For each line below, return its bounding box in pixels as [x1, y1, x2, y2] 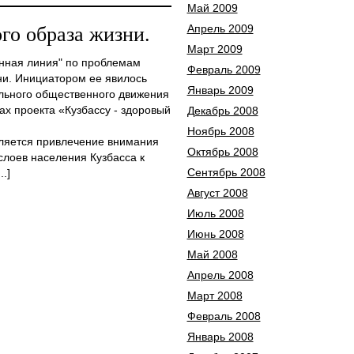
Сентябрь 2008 [186, 166, 265, 179]
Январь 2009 [186, 84, 254, 96]
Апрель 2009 [186, 22, 254, 35]
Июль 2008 [186, 207, 244, 220]
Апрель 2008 [186, 269, 254, 281]
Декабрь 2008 [186, 104, 258, 117]
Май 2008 [186, 248, 238, 261]
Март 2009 [186, 43, 243, 55]
